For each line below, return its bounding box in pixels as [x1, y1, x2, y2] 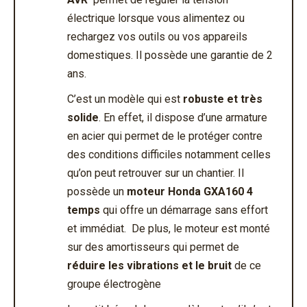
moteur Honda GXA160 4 [127, 184, 253, 198]
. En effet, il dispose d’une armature [99, 110, 267, 124]
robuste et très [183, 92, 262, 106]
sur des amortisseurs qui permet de [67, 240, 239, 254]
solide [67, 110, 99, 124]
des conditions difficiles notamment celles [67, 147, 271, 161]
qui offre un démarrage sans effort [100, 203, 268, 217]
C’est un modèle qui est [67, 92, 183, 106]
